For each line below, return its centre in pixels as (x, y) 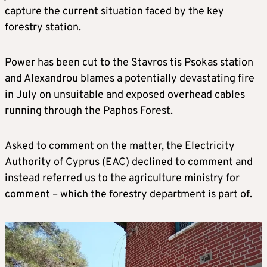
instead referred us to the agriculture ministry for (122, 178)
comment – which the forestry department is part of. (128, 195)
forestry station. (43, 28)
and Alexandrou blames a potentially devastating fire (130, 79)
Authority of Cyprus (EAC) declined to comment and (129, 162)
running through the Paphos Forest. (89, 111)
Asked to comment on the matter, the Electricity (120, 146)
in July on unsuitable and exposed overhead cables (125, 95)
